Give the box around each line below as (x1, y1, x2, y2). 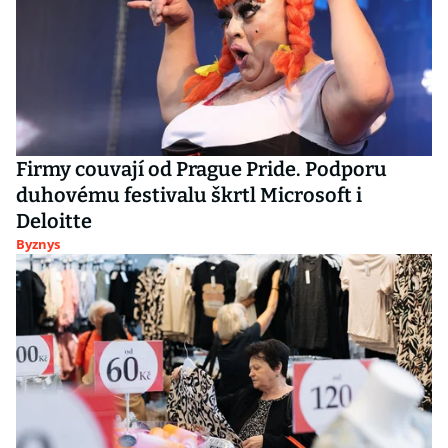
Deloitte (16, 209, 92, 233)
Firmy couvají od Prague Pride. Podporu (16, 157, 387, 181)
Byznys (16, 235, 60, 253)
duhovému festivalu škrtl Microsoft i (16, 183, 362, 207)
